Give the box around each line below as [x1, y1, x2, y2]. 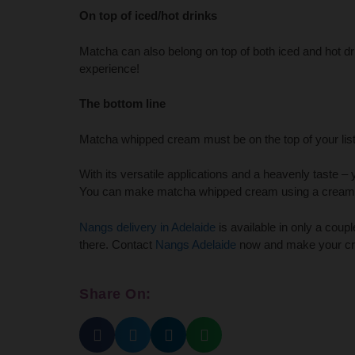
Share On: [79, 286, 151, 303]
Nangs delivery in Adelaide [79, 219, 216, 234]
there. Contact [79, 237, 155, 251]
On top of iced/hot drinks [79, 9, 217, 23]
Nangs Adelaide [155, 237, 236, 251]
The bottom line [79, 97, 166, 111]
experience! [79, 61, 139, 75]
